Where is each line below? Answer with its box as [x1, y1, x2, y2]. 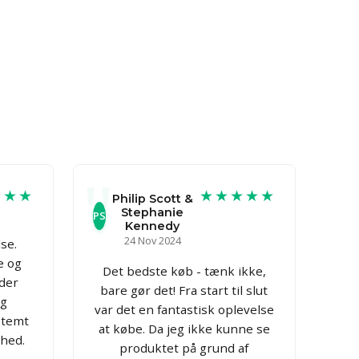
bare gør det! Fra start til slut [100, 281, 268, 298]
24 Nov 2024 [123, 232, 181, 248]
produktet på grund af [119, 339, 249, 356]
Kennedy [125, 218, 180, 233]
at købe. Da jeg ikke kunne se [98, 320, 270, 337]
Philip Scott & [111, 191, 193, 206]
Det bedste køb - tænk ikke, [102, 262, 266, 279]
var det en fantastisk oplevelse [94, 301, 274, 317]
